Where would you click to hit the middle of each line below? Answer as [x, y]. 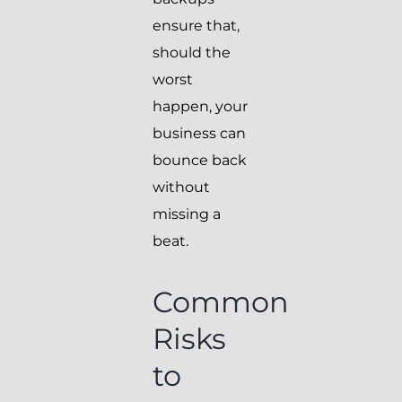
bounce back [200, 161]
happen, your [200, 107]
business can [199, 134]
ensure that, [196, 26]
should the [192, 53]
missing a [187, 214]
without [181, 188]
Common [221, 302]
